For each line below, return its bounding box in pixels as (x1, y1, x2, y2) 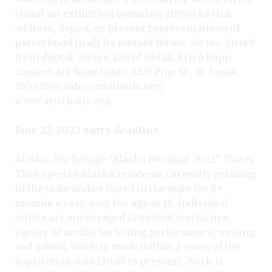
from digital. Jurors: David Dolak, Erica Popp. (15, 50, 233, 63)
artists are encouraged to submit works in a (15, 211, 228, 223)
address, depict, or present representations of (15, 21, 240, 34)
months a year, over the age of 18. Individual (15, 196, 228, 209)
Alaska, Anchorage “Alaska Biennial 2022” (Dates (15, 152, 254, 165)
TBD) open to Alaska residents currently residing (15, 167, 256, 180)
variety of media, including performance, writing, (15, 225, 257, 238)
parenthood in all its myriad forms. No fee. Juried (15, 36, 254, 49)
